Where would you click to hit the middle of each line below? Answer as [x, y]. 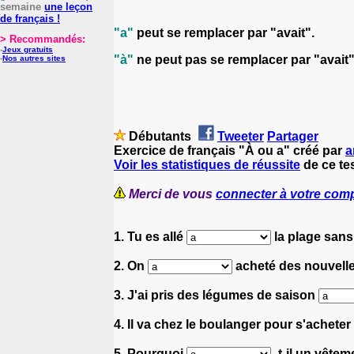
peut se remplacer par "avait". [224, 32]
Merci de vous [172, 194]
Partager [293, 136]
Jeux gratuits [28, 49]
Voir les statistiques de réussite [207, 164]
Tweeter [241, 136]
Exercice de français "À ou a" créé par [230, 150]
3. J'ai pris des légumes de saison [216, 295]
